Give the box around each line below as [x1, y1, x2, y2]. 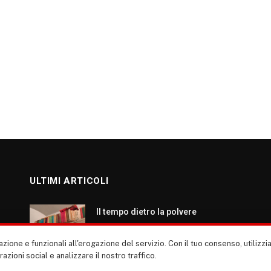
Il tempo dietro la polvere [96, 207, 197, 217]
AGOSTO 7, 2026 [96, 226, 146, 232]
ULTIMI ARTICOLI [30, 175, 109, 186]
